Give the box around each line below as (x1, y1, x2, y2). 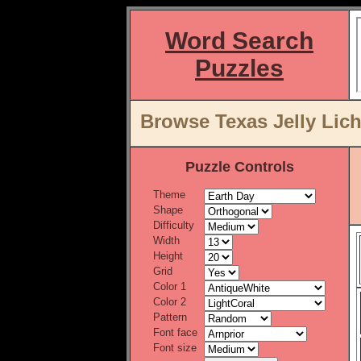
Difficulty (153, 219, 194, 231)
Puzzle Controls (185, 159, 294, 175)
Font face (153, 326, 197, 338)
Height (153, 250, 183, 262)
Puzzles (195, 55, 284, 81)
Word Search (165, 27, 313, 54)
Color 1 (153, 280, 186, 293)
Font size (153, 342, 197, 354)
